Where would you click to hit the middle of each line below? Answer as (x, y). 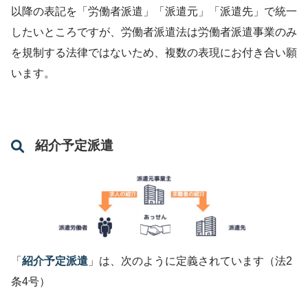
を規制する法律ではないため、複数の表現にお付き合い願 (154, 52)
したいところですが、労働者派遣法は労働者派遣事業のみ (154, 32)
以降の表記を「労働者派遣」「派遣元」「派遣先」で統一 (154, 11)
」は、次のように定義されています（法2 (190, 261)
